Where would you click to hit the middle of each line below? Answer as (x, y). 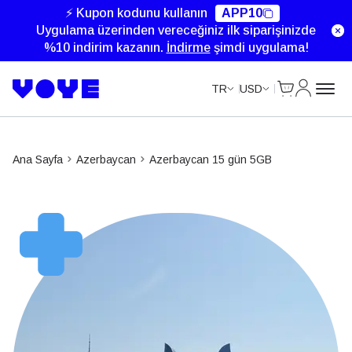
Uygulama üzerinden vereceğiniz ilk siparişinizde (176, 30)
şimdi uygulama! (259, 48)
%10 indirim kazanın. (105, 48)
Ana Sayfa (38, 159)
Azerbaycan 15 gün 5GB (211, 159)
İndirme (188, 48)
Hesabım (323, 69)
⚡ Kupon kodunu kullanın (136, 13)
